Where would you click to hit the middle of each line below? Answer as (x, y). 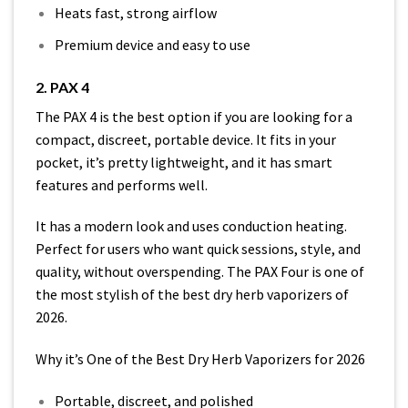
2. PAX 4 (62, 87)
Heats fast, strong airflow (135, 13)
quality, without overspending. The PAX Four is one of (200, 272)
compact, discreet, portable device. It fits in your (186, 139)
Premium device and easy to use (152, 44)
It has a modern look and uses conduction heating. (191, 226)
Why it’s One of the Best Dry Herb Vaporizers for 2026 (200, 359)
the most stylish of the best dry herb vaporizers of (192, 295)
